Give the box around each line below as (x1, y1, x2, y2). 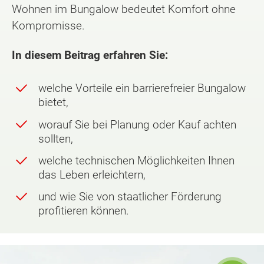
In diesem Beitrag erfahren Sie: (12, 48, 168, 62)
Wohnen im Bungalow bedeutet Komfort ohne (12, 2, 236, 16)
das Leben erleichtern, (38, 167, 146, 181)
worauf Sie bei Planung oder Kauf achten (38, 117, 236, 131)
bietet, (38, 95, 68, 110)
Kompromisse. (12, 18, 85, 32)
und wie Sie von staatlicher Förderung (38, 190, 222, 204)
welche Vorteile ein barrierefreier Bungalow (38, 81, 246, 95)
